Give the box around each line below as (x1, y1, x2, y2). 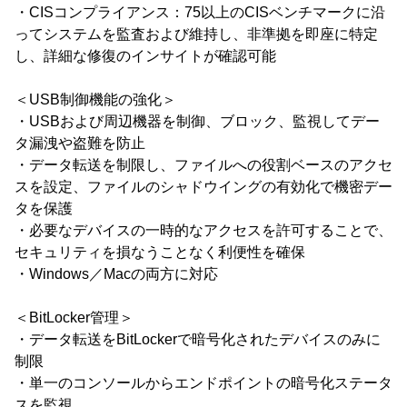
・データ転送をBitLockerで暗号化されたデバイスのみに (15, 331, 381, 347)
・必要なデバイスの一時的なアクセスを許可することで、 (15, 222, 392, 238)
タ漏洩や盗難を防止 (15, 134, 145, 151)
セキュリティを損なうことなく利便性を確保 (15, 243, 305, 260)
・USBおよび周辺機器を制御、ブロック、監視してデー (15, 113, 380, 129)
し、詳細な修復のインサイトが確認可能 (15, 47, 276, 64)
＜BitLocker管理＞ (15, 309, 134, 325)
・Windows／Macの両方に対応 (15, 265, 218, 282)
